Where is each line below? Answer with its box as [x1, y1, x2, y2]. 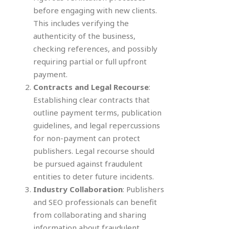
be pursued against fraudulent [33, 158, 143, 169]
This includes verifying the [33, 17, 129, 28]
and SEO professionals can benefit [33, 196, 157, 207]
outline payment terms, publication [33, 107, 162, 118]
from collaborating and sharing [33, 209, 146, 220]
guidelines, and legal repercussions [33, 120, 160, 130]
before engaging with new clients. [33, 5, 157, 15]
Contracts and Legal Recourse [33, 81, 149, 92]
